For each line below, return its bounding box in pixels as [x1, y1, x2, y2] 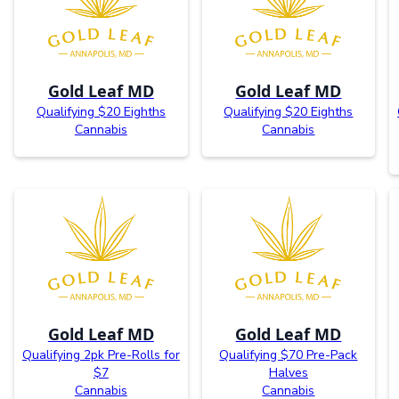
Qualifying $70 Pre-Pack [219, 346, 358, 363]
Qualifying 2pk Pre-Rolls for [21, 346, 180, 363]
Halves [268, 363, 308, 381]
